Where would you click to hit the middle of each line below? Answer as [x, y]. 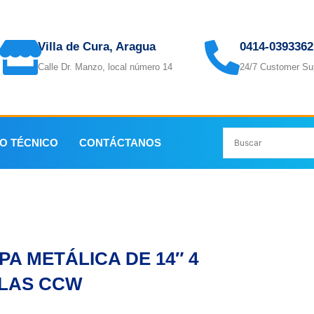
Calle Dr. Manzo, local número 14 [105, 67]
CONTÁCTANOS [120, 142]
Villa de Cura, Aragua [97, 47]
